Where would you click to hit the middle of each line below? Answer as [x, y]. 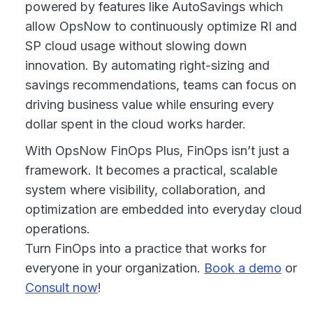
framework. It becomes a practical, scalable [151, 170]
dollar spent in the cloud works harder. [136, 124]
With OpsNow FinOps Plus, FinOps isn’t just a [157, 150]
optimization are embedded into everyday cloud [163, 209]
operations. [58, 228]
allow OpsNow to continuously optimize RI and [161, 26]
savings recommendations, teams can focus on [161, 85]
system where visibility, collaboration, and [145, 189]
